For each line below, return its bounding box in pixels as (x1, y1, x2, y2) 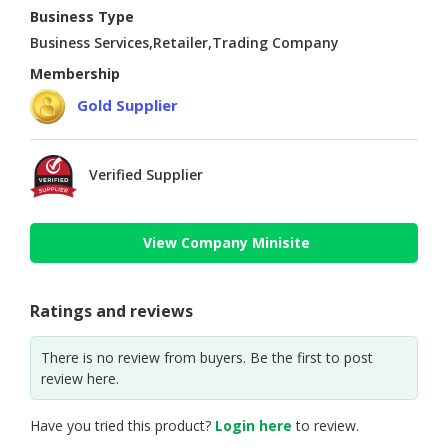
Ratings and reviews (30, 299, 193, 322)
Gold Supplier (77, 94, 178, 115)
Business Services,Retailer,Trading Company (30, 33, 339, 53)
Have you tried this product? (30, 415, 215, 435)
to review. (292, 415, 359, 435)
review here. (41, 368, 119, 388)
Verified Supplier (89, 165, 203, 185)
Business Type (30, 7, 134, 27)
